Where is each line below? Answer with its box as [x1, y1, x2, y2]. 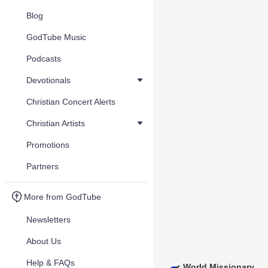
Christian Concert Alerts [26, 97, 115, 106]
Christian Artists [26, 118, 85, 128]
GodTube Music [26, 32, 86, 42]
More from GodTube [24, 192, 101, 202]
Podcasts [26, 54, 61, 63]
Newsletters [26, 215, 71, 224]
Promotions [26, 140, 69, 150]
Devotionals [26, 75, 71, 85]
